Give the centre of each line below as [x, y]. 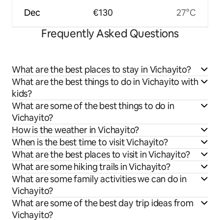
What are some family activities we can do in [99, 179]
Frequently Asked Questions [110, 33]
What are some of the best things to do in [93, 106]
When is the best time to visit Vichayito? [90, 142]
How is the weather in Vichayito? [76, 130]
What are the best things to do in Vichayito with [105, 82]
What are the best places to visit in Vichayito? [101, 154]
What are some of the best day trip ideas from [103, 203]
